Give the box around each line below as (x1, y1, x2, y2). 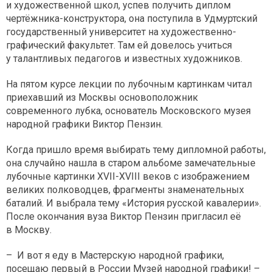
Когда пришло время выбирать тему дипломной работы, (6, 143, 266, 155)
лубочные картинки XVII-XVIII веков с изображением (6, 170, 250, 182)
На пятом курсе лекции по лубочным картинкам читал (6, 78, 252, 90)
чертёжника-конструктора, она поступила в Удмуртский (6, 12, 257, 24)
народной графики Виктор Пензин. (6, 118, 163, 130)
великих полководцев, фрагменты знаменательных (6, 183, 244, 195)
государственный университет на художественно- (6, 25, 236, 38)
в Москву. (6, 223, 52, 236)
